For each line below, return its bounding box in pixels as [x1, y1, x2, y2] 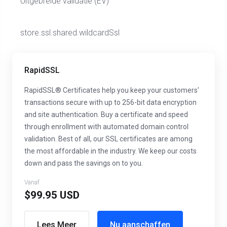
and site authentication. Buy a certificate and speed [24, 110, 188, 119]
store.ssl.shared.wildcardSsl [20, 28, 120, 37]
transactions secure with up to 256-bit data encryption [24, 98, 197, 106]
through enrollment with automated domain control [24, 123, 188, 131]
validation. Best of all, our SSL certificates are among [24, 135, 193, 143]
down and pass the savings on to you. [24, 159, 143, 167]
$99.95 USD [24, 189, 80, 201]
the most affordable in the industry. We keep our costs [24, 147, 197, 155]
